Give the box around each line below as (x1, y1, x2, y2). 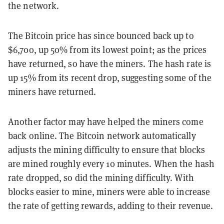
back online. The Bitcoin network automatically (8, 129, 196, 141)
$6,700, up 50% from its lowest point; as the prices (8, 43, 207, 55)
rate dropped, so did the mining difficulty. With (8, 171, 194, 183)
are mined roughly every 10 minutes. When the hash (8, 157, 214, 169)
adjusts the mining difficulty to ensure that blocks (8, 143, 205, 155)
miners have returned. (8, 85, 96, 97)
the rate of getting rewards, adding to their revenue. (8, 199, 213, 211)
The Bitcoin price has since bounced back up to (8, 29, 194, 41)
